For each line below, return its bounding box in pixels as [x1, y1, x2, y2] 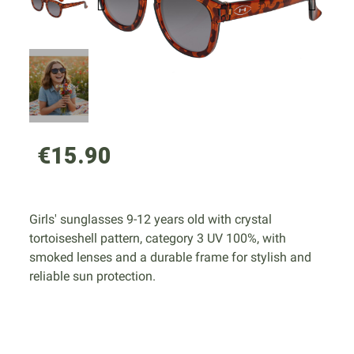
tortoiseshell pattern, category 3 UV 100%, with [29, 231, 287, 247]
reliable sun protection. [29, 269, 156, 284]
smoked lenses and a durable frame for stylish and [29, 250, 312, 265]
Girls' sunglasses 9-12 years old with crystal [29, 212, 273, 228]
